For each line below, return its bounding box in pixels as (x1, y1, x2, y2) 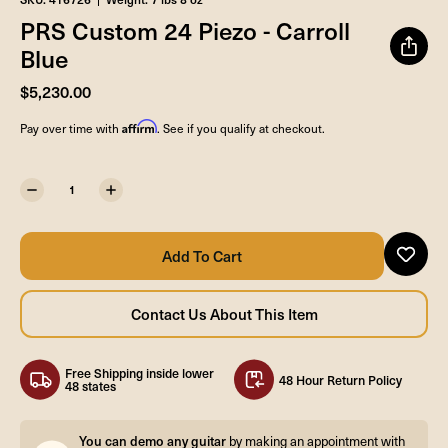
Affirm (122, 118, 157, 134)
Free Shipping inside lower (65, 364, 214, 382)
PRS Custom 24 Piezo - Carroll (20, 12, 350, 47)
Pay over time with (20, 119, 122, 136)
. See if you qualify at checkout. (157, 119, 325, 136)
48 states (65, 377, 116, 395)
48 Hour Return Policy (279, 370, 402, 388)
